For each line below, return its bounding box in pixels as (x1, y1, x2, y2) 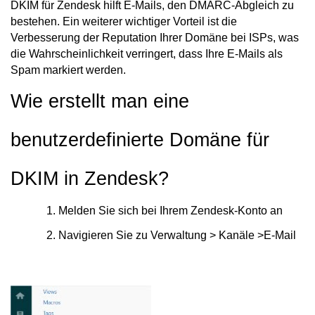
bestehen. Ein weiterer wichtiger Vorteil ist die (11, 15, 237, 27)
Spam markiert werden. (11, 64, 126, 76)
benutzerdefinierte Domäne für (11, 129, 269, 150)
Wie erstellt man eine (11, 91, 189, 112)
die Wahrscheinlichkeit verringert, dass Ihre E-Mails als (11, 48, 283, 60)
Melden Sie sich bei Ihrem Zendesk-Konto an (58, 205, 285, 217)
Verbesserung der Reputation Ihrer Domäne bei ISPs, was (11, 32, 299, 44)
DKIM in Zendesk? (11, 168, 174, 189)
